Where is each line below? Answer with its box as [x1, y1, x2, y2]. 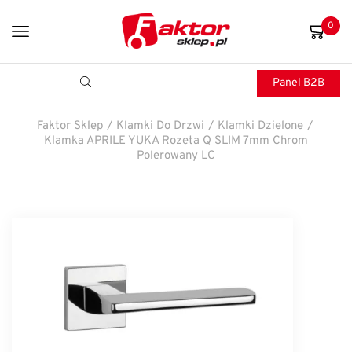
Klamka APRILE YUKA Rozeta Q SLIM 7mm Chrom [44, 134, 308, 148]
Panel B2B [273, 76, 324, 90]
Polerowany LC [137, 148, 215, 163]
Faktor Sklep [37, 119, 103, 134]
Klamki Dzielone [218, 119, 303, 134]
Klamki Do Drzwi [116, 119, 204, 134]
